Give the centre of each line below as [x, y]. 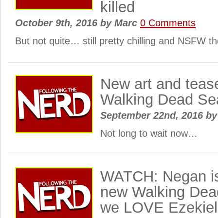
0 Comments [168, 23]
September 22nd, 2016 [153, 115]
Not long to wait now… [149, 133]
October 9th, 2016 [58, 23]
